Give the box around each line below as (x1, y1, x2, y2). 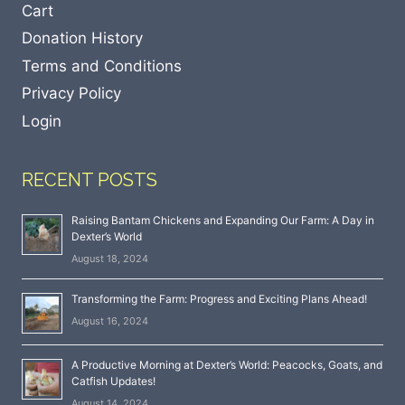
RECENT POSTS (22, 169, 157, 192)
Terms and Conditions (22, 56, 182, 75)
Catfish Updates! (71, 374, 155, 389)
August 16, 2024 (71, 315, 148, 328)
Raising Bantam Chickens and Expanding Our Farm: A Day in (71, 213, 374, 228)
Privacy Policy (22, 83, 121, 102)
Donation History (22, 29, 143, 48)
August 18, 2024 (71, 252, 148, 266)
